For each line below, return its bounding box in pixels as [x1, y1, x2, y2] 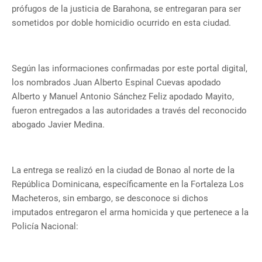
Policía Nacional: [12, 221, 78, 232]
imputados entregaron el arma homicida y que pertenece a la [12, 207, 249, 218]
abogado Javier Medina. [12, 119, 105, 130]
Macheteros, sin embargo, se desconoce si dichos [12, 193, 208, 204]
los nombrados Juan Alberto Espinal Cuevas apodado [12, 77, 221, 88]
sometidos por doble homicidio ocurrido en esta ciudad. [12, 18, 233, 29]
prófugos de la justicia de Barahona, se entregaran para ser [12, 4, 241, 15]
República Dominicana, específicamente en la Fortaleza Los [12, 179, 244, 190]
